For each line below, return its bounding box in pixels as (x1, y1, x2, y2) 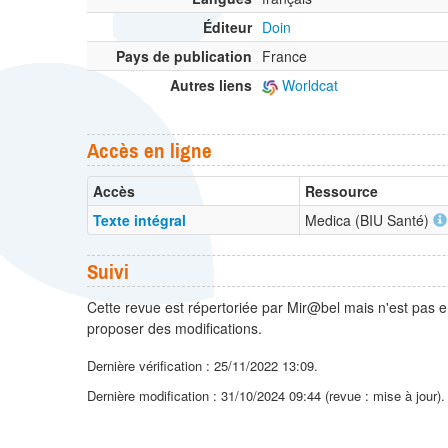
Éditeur (203, 17, 252, 38)
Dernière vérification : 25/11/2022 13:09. (87, 355, 318, 375)
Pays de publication (116, 46, 252, 67)
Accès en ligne (87, 138, 212, 163)
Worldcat (278, 75, 338, 96)
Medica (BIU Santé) (305, 210, 433, 231)
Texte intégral (93, 210, 186, 231)
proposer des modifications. (87, 317, 262, 338)
